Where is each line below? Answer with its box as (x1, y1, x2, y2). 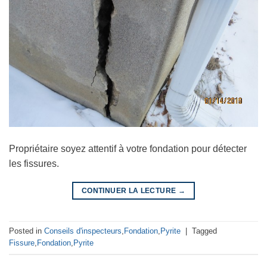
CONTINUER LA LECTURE (82, 187, 178, 195)
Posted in (9, 226, 44, 236)
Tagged (192, 226, 217, 236)
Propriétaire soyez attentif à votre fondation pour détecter (9, 144, 247, 154)
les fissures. (9, 159, 59, 169)
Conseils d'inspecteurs (44, 226, 122, 236)
